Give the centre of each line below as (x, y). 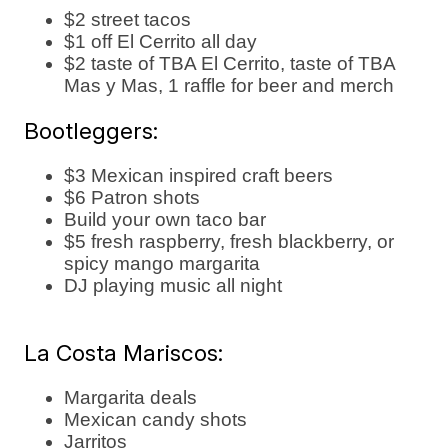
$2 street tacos (128, 20)
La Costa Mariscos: (124, 353)
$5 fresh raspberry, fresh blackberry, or (229, 242)
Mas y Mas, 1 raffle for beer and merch (229, 86)
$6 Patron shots (132, 198)
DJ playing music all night (173, 286)
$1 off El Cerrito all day (161, 42)
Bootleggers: (91, 131)
